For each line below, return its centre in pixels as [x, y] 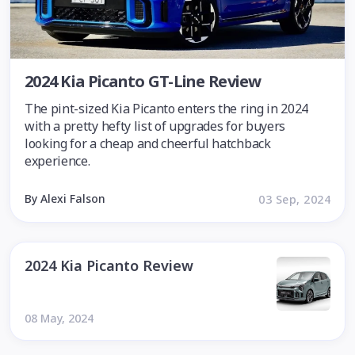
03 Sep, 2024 [294, 199]
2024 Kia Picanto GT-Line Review [143, 81]
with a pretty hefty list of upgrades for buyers [155, 126]
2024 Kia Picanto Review [109, 265]
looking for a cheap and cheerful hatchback [148, 143]
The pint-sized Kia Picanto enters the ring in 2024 [166, 109]
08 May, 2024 [59, 318]
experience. [57, 161]
